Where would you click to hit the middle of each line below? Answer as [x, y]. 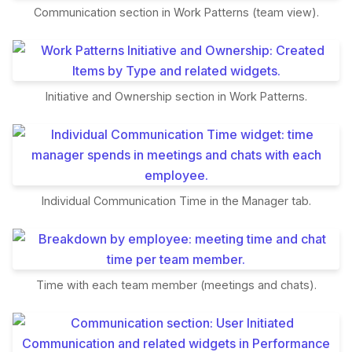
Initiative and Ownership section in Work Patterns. [176, 97]
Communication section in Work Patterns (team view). [176, 13]
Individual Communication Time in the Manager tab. [176, 201]
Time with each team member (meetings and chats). [176, 285]
